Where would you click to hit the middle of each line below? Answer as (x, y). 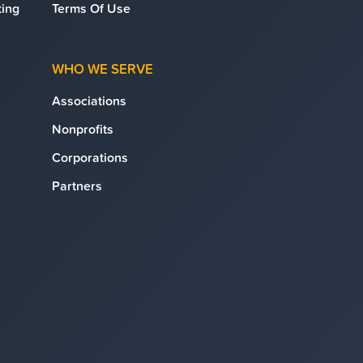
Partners (77, 186)
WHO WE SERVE (102, 69)
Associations (89, 100)
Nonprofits (83, 129)
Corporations (90, 157)
